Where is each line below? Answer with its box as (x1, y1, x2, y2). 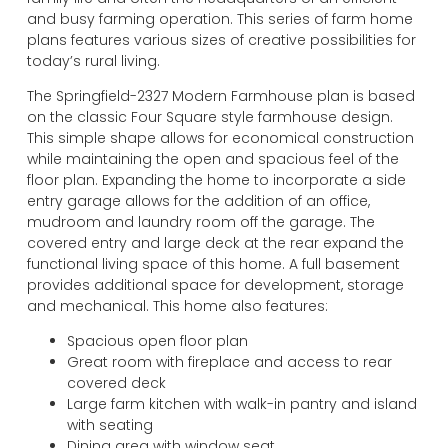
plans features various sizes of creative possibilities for (26, 29, 416, 50)
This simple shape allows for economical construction (26, 127, 414, 148)
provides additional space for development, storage (26, 274, 404, 295)
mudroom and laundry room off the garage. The (26, 211, 375, 232)
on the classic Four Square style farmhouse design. (26, 106, 393, 127)
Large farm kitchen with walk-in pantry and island (66, 394, 417, 415)
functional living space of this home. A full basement (26, 253, 400, 274)
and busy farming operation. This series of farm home (26, 8, 413, 29)
